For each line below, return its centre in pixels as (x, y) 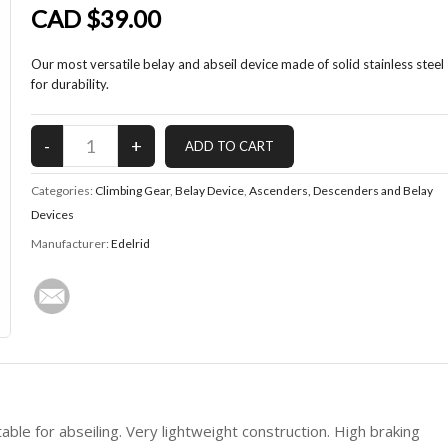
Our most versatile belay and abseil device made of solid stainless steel (237, 64)
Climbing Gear (132, 190)
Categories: (62, 190)
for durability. (69, 84)
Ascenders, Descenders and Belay (340, 190)
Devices (52, 214)
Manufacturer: (70, 243)
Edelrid (130, 243)
